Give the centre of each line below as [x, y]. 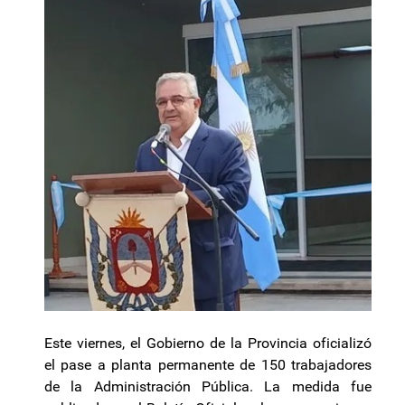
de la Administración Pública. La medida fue [208, 386]
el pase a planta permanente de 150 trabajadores [208, 364]
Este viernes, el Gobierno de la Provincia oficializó [208, 343]
